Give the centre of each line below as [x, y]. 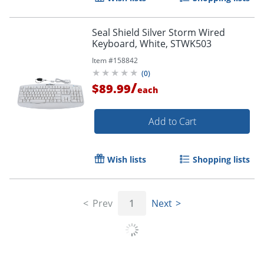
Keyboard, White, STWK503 [152, 44]
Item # [103, 61]
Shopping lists [221, 160]
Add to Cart [172, 122]
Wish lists [127, 160]
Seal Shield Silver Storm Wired [159, 33]
